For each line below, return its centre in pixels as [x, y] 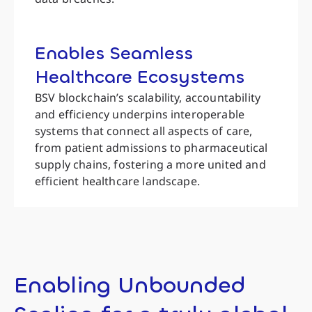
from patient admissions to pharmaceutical [151, 147]
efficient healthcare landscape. [117, 181]
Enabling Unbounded [130, 285]
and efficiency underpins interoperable [140, 114]
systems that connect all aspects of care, [144, 131]
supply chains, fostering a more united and [150, 164]
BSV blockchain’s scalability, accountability [148, 97]
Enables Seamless [114, 53]
